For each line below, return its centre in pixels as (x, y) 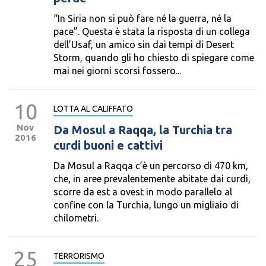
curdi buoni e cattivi (108, 145)
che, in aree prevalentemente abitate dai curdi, (152, 179)
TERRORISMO (79, 256)
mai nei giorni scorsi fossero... (117, 71)
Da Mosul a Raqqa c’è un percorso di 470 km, (151, 166)
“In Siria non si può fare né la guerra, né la (142, 18)
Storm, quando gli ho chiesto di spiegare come (154, 58)
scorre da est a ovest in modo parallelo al (143, 192)
